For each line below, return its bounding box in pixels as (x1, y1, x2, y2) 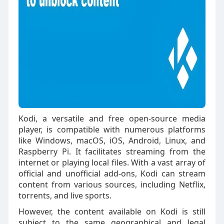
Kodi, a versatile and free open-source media (18, 113, 206, 124)
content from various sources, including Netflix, (18, 179, 206, 190)
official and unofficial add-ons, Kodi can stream (18, 168, 206, 179)
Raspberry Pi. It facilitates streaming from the (18, 146, 206, 157)
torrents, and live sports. (18, 190, 111, 201)
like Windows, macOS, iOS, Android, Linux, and (18, 135, 206, 146)
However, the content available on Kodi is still (18, 206, 206, 217)
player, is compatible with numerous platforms (18, 124, 206, 135)
